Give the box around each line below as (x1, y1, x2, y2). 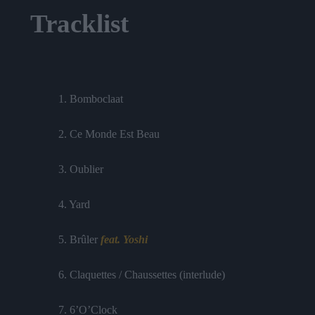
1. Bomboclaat (58, 93, 123, 105)
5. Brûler (58, 233, 101, 246)
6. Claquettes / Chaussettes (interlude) (58, 269, 225, 281)
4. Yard (58, 198, 90, 211)
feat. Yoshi (100, 233, 148, 246)
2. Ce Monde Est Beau (58, 128, 160, 141)
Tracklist (30, 9, 129, 39)
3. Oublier (58, 163, 103, 176)
